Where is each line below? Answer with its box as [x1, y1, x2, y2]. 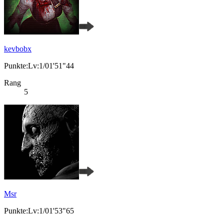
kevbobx [4, 44, 31, 53]
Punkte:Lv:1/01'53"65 [4, 206, 74, 215]
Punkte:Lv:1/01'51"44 [4, 61, 74, 70]
